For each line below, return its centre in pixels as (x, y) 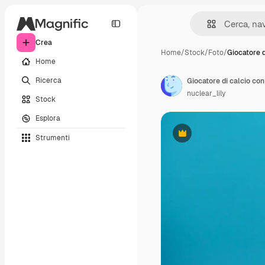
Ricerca (49, 80)
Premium (197, 138)
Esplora (48, 118)
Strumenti (53, 138)
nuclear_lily (206, 93)
